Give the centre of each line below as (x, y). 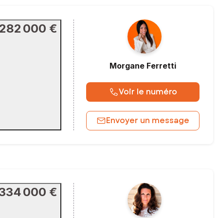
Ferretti (161, 65)
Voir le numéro (148, 92)
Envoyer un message (148, 120)
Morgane (127, 65)
